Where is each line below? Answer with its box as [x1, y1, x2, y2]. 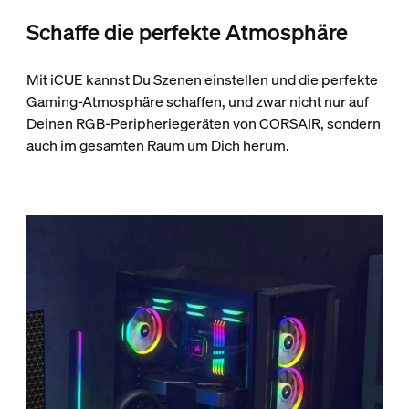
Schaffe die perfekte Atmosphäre [26, 17, 348, 47]
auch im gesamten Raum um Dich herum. [26, 135, 289, 156]
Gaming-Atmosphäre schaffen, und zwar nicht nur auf [26, 91, 369, 112]
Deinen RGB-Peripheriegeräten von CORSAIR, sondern [26, 113, 381, 134]
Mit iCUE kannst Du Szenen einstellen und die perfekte [26, 69, 378, 90]
